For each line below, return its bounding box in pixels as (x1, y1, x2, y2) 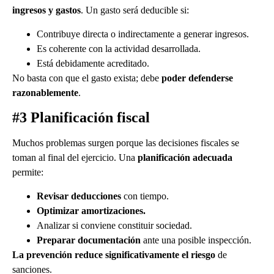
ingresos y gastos (12, 5, 81, 16)
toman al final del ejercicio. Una (12, 152, 138, 163)
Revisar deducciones (37, 190, 121, 201)
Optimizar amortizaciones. (37, 205, 146, 216)
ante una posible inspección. (141, 234, 251, 245)
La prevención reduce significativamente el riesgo (12, 249, 215, 260)
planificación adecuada (138, 152, 232, 163)
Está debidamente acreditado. (37, 57, 149, 68)
